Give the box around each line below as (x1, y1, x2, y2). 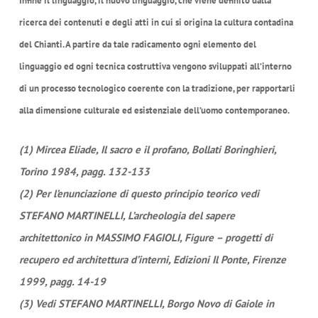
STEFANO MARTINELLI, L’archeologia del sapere (18, 209, 235, 223)
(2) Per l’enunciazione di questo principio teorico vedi (18, 187, 259, 201)
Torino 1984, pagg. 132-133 (18, 165, 150, 179)
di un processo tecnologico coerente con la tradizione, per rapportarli (18, 82, 295, 94)
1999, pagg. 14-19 (18, 275, 106, 289)
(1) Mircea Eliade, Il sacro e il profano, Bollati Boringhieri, (18, 143, 276, 157)
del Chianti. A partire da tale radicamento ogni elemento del (18, 38, 256, 50)
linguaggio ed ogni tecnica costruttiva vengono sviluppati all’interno (18, 60, 292, 72)
